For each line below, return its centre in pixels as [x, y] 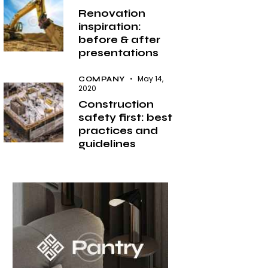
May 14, [151, 79]
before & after [120, 40]
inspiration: [110, 27]
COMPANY [102, 79]
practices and [118, 131]
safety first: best [126, 118]
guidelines [107, 144]
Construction [116, 105]
